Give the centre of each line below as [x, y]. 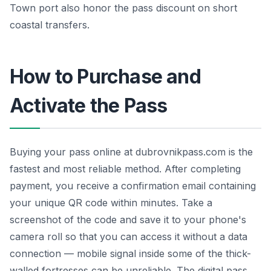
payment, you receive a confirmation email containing [133, 185]
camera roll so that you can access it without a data [129, 236]
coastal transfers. [50, 24]
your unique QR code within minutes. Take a [111, 202]
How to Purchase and [105, 76]
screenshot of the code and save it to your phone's [128, 219]
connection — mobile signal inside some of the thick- [130, 253]
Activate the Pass [89, 105]
